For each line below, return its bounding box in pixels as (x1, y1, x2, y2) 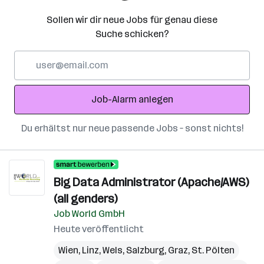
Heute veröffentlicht (54, 223, 144, 235)
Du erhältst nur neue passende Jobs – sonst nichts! (21, 123, 243, 134)
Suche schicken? (95, 28, 169, 39)
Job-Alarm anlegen (91, 94, 173, 105)
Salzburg (126, 245, 164, 256)
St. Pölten (192, 245, 235, 256)
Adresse (14, 80, 49, 91)
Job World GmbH (54, 208, 125, 219)
